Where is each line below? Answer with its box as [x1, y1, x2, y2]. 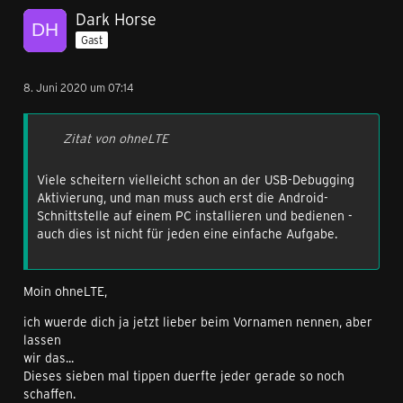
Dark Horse [76, 8, 157, 30]
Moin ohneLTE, [23, 282, 107, 300]
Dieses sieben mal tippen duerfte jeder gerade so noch [23, 367, 345, 384]
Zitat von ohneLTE [63, 130, 168, 147]
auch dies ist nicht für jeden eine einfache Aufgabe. [37, 225, 337, 242]
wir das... [23, 349, 74, 366]
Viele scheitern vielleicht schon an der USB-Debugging [37, 171, 354, 188]
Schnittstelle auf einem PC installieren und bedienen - [37, 207, 353, 224]
